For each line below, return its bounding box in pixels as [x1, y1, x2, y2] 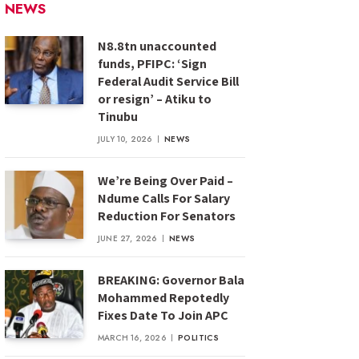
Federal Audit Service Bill [98, 73, 239, 91]
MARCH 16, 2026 [98, 332, 166, 345]
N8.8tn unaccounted [98, 38, 216, 55]
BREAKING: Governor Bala [98, 272, 244, 289]
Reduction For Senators [98, 208, 236, 225]
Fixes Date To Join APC [98, 307, 228, 325]
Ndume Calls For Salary [98, 190, 230, 208]
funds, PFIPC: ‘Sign [98, 55, 207, 73]
